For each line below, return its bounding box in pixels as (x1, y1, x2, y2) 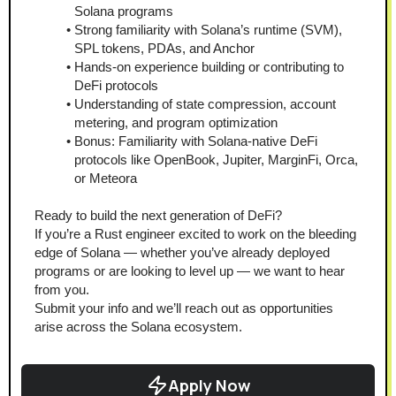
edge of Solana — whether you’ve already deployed (34, 245, 330, 261)
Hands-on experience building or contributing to (74, 59, 344, 75)
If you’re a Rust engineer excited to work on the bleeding (34, 226, 356, 242)
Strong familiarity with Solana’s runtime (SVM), (74, 22, 342, 38)
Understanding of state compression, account (74, 96, 336, 112)
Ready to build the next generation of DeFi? (34, 208, 282, 224)
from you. (34, 282, 89, 298)
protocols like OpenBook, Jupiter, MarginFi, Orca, (74, 152, 358, 168)
